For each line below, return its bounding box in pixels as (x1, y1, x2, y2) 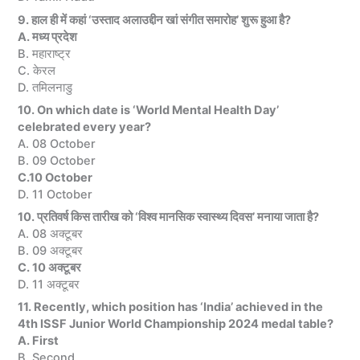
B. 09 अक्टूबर (18, 243, 84, 259)
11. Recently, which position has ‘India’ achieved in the (18, 300, 324, 315)
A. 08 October (18, 136, 96, 151)
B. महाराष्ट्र (18, 46, 72, 61)
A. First (18, 333, 59, 349)
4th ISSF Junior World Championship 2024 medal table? (18, 317, 334, 332)
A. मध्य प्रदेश (18, 29, 78, 44)
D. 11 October (18, 186, 93, 202)
